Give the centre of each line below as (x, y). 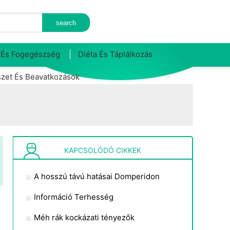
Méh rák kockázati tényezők (84, 217)
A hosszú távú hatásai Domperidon (97, 176)
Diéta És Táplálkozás (115, 54)
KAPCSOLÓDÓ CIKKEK (103, 150)
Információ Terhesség (74, 197)
